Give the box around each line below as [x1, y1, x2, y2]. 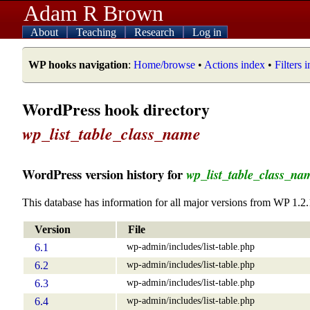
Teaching [76, 26, 119, 38]
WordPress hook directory [22, 96, 210, 121]
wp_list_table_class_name [22, 121, 201, 145]
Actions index [204, 59, 265, 71]
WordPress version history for [22, 164, 186, 183]
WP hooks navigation [28, 59, 128, 71]
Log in [192, 26, 221, 38]
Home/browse [134, 59, 195, 71]
